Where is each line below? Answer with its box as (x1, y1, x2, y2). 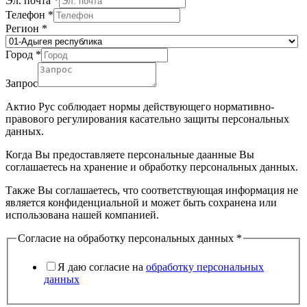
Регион (5, 23, 42, 35)
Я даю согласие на (58, 261, 146, 273)
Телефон (5, 9, 48, 21)
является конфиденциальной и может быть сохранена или (5, 197, 277, 209)
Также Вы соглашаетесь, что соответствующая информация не (5, 184, 298, 197)
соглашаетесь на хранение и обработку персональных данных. (5, 161, 298, 173)
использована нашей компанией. (5, 209, 159, 221)
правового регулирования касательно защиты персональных (5, 113, 289, 125)
